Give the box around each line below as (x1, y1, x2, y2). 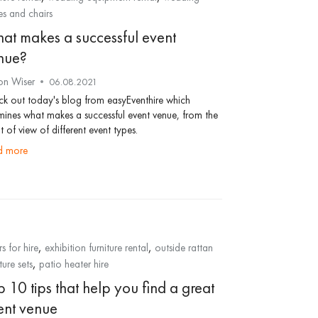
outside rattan (154, 241, 213, 255)
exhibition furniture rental (44, 241, 148, 255)
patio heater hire (38, 257, 109, 271)
